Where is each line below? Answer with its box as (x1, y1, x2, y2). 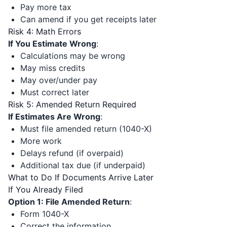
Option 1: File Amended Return (8, 197, 130, 207)
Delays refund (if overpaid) (20, 148, 124, 158)
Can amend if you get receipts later (20, 14, 157, 24)
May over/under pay (20, 75, 97, 85)
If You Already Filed (8, 184, 83, 195)
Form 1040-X (20, 209, 69, 219)
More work (20, 136, 62, 146)
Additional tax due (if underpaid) (20, 160, 145, 170)
